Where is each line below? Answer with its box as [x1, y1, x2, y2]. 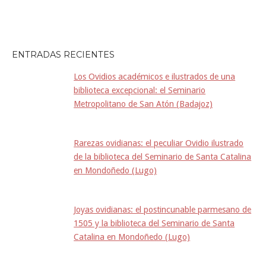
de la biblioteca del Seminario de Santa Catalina [74, 152, 252, 161]
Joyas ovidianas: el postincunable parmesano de [74, 204, 252, 214]
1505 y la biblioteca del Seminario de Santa [74, 218, 235, 228]
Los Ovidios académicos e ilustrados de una [74, 72, 236, 82]
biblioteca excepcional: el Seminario [74, 85, 206, 96]
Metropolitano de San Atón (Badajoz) [74, 99, 213, 109]
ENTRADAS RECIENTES [12, 49, 115, 60]
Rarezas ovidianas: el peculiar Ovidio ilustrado [74, 138, 244, 148]
